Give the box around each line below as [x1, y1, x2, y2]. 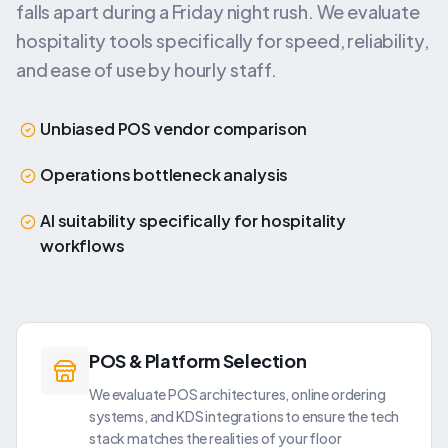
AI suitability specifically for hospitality [40, 210, 347, 231]
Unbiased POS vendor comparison [40, 118, 308, 139]
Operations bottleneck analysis [40, 164, 289, 185]
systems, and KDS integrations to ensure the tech [89, 407, 400, 425]
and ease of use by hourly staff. [16, 58, 277, 81]
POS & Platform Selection [89, 349, 307, 372]
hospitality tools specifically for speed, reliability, [16, 29, 429, 52]
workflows [40, 235, 125, 256]
